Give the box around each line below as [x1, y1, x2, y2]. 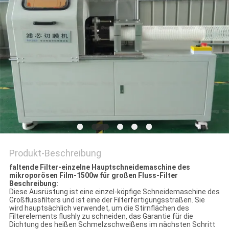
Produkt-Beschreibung [9, 148, 101, 159]
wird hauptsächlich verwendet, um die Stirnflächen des [9, 204, 189, 213]
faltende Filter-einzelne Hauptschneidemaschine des [9, 163, 190, 172]
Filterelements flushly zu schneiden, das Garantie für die [9, 212, 193, 221]
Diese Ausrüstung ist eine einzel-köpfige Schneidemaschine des [9, 188, 220, 196]
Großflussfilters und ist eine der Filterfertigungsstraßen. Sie [9, 196, 205, 204]
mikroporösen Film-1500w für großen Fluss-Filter [9, 171, 178, 180]
